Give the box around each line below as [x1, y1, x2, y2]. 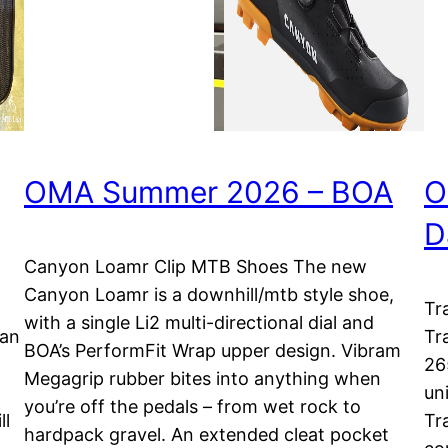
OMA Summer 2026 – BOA [24, 174, 393, 211]
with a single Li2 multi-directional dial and [24, 312, 374, 334]
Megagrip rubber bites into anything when [24, 368, 381, 390]
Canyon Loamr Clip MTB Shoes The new [24, 256, 367, 278]
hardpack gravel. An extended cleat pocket [24, 424, 389, 446]
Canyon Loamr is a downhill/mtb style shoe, [24, 284, 394, 306]
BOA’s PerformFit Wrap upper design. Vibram [24, 340, 401, 362]
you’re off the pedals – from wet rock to [24, 396, 361, 418]
